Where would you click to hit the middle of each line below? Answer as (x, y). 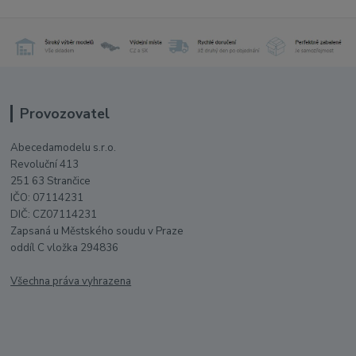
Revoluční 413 (45, 165)
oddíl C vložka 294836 (65, 248)
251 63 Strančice (51, 182)
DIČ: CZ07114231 (54, 215)
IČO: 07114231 (47, 198)
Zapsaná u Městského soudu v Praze (97, 232)
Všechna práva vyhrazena (71, 282)
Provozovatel (64, 114)
